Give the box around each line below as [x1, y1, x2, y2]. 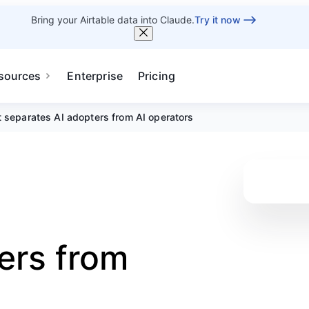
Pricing [138, 69, 176, 83]
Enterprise [67, 69, 123, 83]
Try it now [195, 14, 241, 26]
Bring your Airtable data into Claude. [31, 14, 195, 26]
